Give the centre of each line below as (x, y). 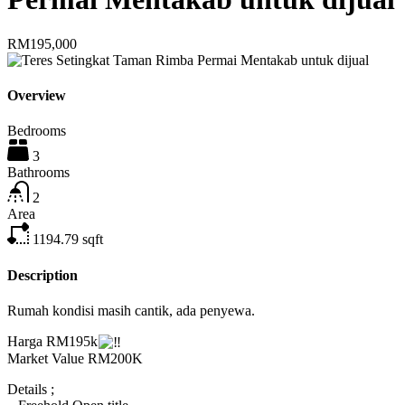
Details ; (31, 390)
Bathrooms (38, 173)
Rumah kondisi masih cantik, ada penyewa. (131, 310)
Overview (37, 96)
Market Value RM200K (75, 359)
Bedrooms (37, 131)
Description (42, 275)
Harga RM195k (52, 341)
